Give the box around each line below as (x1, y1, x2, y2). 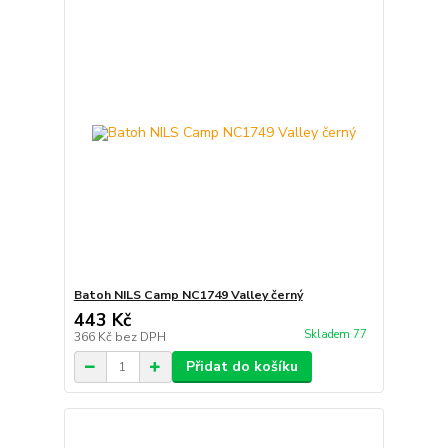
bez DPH (114, 329, 166, 345)
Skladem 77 (303, 327, 370, 343)
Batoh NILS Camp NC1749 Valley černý (73, 287, 303, 303)
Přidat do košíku (185, 357, 298, 376)
